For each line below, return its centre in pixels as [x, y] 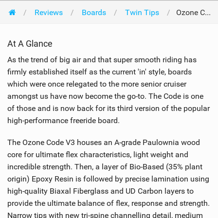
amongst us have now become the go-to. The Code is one [105, 96]
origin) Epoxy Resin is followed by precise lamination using [108, 179]
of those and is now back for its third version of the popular [109, 109]
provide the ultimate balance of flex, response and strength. [109, 203]
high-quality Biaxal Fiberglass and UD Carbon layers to [100, 191]
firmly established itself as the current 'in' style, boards [100, 72]
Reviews [48, 12]
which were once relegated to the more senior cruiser [97, 84]
